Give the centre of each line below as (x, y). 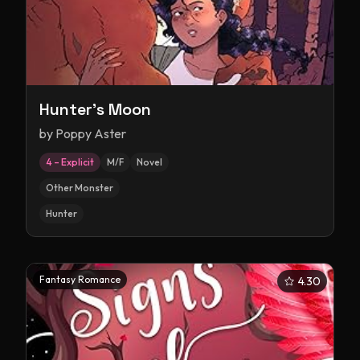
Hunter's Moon (95, 109)
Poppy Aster (91, 133)
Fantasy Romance (80, 279)
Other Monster (80, 188)
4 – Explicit (70, 162)
